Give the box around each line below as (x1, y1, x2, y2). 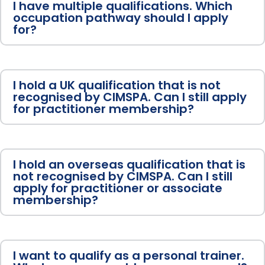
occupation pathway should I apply (13, 9, 228, 27)
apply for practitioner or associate (13, 180, 222, 197)
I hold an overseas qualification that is (13, 156, 245, 173)
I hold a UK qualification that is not (13, 77, 221, 94)
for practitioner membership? (13, 101, 194, 118)
